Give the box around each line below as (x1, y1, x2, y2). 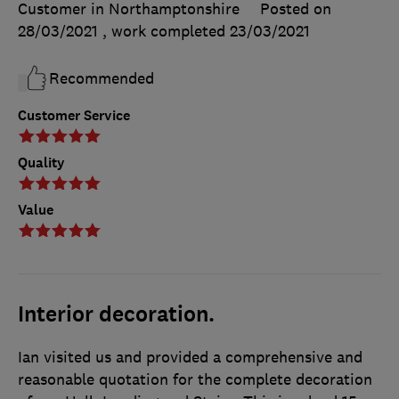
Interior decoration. (18, 300, 215, 330)
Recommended (49, 69, 154, 89)
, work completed (102, 21, 230, 42)
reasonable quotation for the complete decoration (18, 370, 372, 390)
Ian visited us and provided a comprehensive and (18, 347, 362, 368)
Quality (18, 153, 65, 173)
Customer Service (18, 106, 130, 126)
